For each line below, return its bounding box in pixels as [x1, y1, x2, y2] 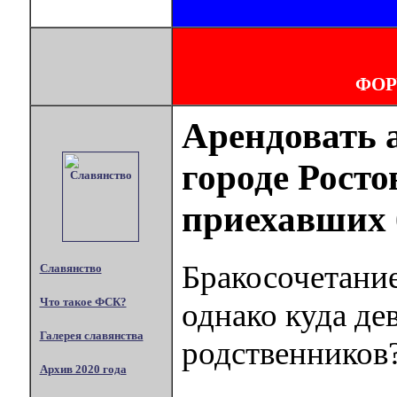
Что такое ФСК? [39, 294, 127, 308]
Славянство [39, 261, 102, 275]
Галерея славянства [39, 329, 144, 343]
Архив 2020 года [39, 362, 127, 377]
